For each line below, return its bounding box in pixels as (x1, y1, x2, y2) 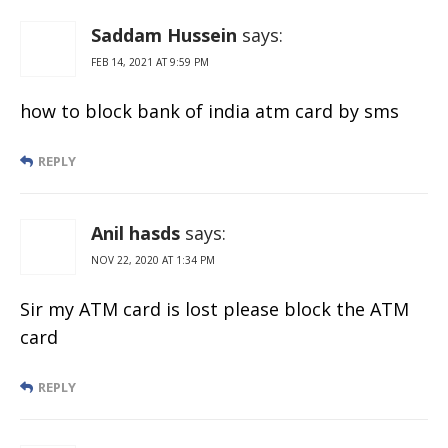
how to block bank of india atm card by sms (20, 98, 399, 123)
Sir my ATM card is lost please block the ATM (20, 296, 409, 321)
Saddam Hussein (91, 22, 237, 47)
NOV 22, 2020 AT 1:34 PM (91, 252, 215, 267)
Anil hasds (91, 220, 180, 245)
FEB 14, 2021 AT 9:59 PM (91, 54, 209, 69)
